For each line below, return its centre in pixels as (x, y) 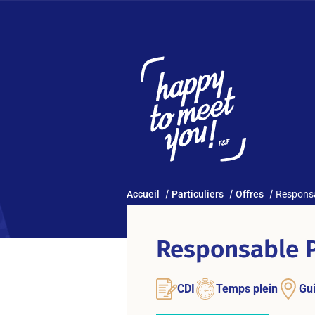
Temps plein (247, 289)
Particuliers (199, 194)
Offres (250, 194)
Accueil (143, 194)
